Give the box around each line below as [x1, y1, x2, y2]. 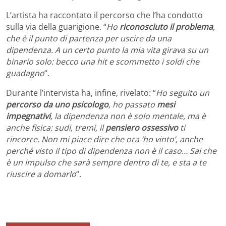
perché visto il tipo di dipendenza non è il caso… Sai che [6, 145, 216, 156]
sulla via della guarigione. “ [6, 21, 106, 32]
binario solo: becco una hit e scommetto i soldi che [6, 55, 199, 67]
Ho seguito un [156, 87, 209, 98]
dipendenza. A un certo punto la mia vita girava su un [6, 44, 208, 55]
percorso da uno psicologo [6, 98, 108, 110]
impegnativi [6, 110, 50, 122]
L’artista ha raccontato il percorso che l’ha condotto [6, 9, 203, 21]
